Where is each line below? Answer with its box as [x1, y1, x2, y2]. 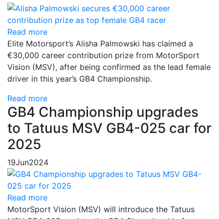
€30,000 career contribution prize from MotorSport [7, 50, 199, 60]
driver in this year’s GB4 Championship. [7, 74, 152, 84]
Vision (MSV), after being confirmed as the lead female [7, 62, 211, 72]
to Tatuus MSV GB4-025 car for [7, 120, 212, 136]
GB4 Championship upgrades [7, 104, 198, 120]
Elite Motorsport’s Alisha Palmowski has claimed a [7, 39, 193, 48]
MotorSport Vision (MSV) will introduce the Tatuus [7, 204, 195, 214]
